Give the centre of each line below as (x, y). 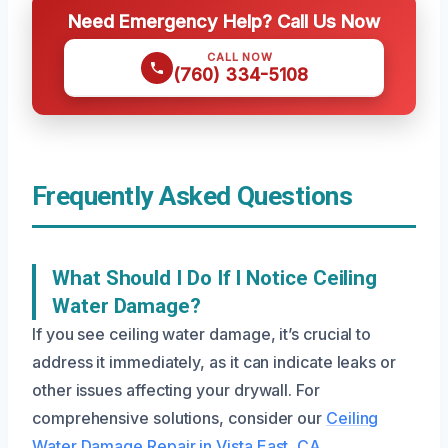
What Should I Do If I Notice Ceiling (215, 278)
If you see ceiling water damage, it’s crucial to (202, 334)
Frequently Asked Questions (192, 196)
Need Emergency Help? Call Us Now (224, 21)
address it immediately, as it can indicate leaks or (214, 362)
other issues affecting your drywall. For (176, 390)
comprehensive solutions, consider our (179, 418)
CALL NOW (240, 57)
